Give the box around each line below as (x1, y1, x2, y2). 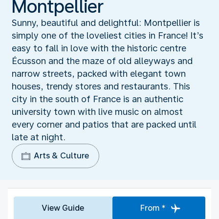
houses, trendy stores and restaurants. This (12, 81, 190, 91)
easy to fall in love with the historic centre (12, 43, 186, 53)
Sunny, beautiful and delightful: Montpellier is (12, 17, 200, 28)
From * (140, 203, 166, 213)
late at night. (12, 131, 66, 142)
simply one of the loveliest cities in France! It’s (12, 30, 203, 41)
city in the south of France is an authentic (12, 93, 183, 104)
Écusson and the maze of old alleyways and (12, 55, 193, 66)
